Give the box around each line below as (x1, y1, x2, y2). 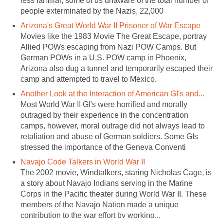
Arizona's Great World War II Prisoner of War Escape (20, 21, 200, 30)
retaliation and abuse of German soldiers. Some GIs (20, 132, 198, 141)
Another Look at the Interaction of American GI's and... (20, 89, 204, 98)
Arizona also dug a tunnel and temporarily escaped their (20, 64, 213, 73)
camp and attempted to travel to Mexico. (20, 74, 157, 83)
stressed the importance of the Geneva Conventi (20, 143, 186, 151)
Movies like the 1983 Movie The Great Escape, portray (20, 32, 207, 40)
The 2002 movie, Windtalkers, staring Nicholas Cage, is (20, 168, 212, 177)
